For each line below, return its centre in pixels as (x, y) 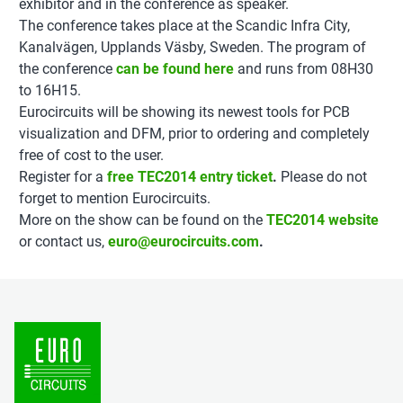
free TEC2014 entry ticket (190, 177)
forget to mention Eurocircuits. (115, 198)
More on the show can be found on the (141, 220)
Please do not (322, 177)
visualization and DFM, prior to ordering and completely (194, 134)
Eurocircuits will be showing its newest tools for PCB (184, 112)
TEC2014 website (322, 220)
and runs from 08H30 (305, 69)
